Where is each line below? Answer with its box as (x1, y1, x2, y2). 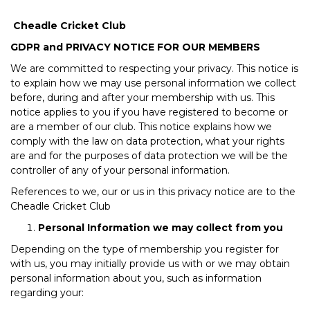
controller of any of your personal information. (10, 163, 230, 176)
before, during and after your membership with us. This (10, 91, 275, 104)
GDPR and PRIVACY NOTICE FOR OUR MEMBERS (10, 40, 260, 53)
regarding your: (10, 286, 84, 299)
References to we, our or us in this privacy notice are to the (10, 185, 295, 198)
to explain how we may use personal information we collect (10, 76, 296, 89)
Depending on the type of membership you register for (10, 242, 279, 255)
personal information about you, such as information (10, 271, 262, 284)
